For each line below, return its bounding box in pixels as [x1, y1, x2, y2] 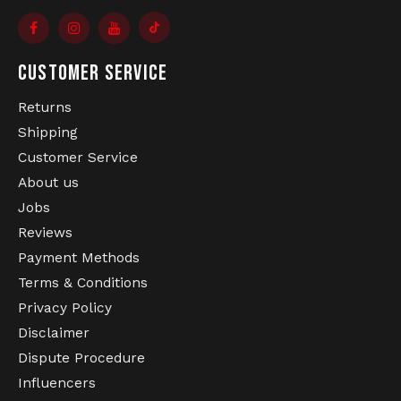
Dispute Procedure [18, 350, 145, 366]
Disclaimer [18, 325, 90, 341]
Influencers [18, 375, 96, 391]
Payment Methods [18, 250, 140, 266]
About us [18, 175, 79, 191]
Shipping [18, 124, 78, 141]
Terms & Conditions [18, 275, 148, 291]
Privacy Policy [18, 300, 112, 316]
